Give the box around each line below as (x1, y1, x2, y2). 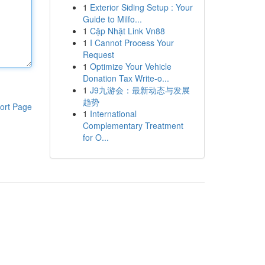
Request (82, 49, 114, 60)
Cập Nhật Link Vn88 (89, 25, 165, 37)
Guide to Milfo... (82, 13, 142, 25)
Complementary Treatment (82, 119, 183, 131)
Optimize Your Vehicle (89, 60, 172, 72)
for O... (82, 131, 109, 143)
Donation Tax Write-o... (82, 72, 169, 84)
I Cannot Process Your (89, 37, 174, 49)
